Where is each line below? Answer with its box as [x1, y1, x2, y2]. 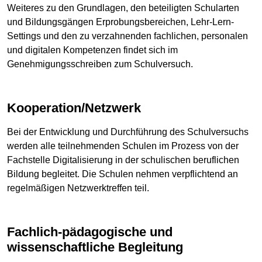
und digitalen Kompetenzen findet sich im [7, 44, 178, 55]
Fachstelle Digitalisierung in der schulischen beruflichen [7, 155, 239, 166]
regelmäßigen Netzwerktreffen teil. [7, 183, 149, 194]
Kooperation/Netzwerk [16, 100, 141, 115]
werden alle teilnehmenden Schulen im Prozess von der [7, 141, 239, 151]
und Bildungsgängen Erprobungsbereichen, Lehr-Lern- [7, 16, 234, 27]
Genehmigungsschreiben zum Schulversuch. [7, 58, 193, 69]
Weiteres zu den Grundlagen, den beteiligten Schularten [7, 2, 239, 13]
